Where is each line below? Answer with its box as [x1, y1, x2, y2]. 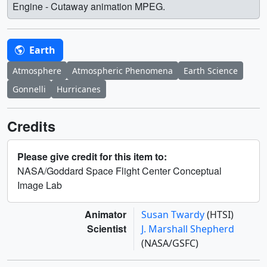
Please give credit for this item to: [17, 150, 167, 164]
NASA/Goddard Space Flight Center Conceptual [17, 164, 222, 178]
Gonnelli [13, 83, 46, 95]
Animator [85, 207, 126, 222]
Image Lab [17, 178, 62, 193]
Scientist [87, 222, 126, 236]
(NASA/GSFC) [141, 237, 198, 250]
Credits [7, 116, 55, 136]
